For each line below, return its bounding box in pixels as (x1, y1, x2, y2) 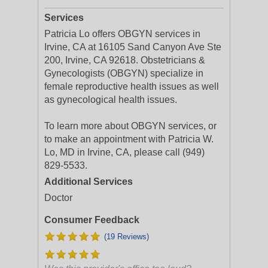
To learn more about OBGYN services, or (44, 121, 217, 131)
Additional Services (44, 176, 133, 187)
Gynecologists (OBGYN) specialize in (44, 68, 203, 78)
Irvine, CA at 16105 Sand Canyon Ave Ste (44, 42, 221, 52)
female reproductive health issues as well (44, 81, 219, 92)
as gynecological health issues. (44, 95, 177, 105)
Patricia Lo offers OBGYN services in (44, 29, 200, 39)
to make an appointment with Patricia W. (44, 134, 214, 144)
